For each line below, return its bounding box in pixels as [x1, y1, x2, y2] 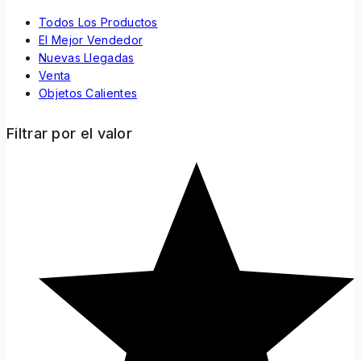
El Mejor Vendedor [39, 32, 143, 47]
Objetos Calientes [39, 85, 138, 100]
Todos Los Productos [39, 15, 158, 29]
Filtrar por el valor [6, 125, 132, 143]
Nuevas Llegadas [39, 50, 135, 64]
